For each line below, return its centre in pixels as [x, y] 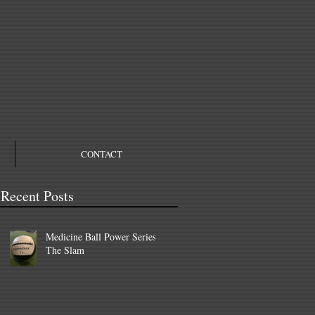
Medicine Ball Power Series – [105, 237]
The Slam [65, 250]
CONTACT [101, 154]
